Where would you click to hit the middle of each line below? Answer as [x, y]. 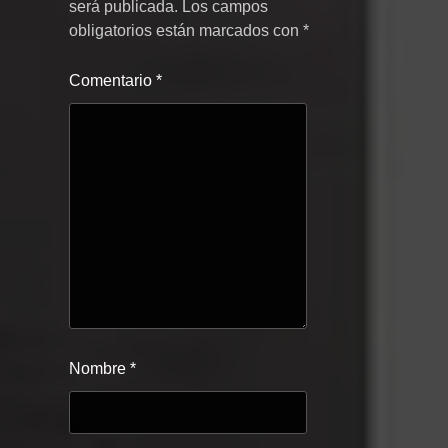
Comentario [112, 80]
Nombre [99, 369]
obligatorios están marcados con [186, 30]
